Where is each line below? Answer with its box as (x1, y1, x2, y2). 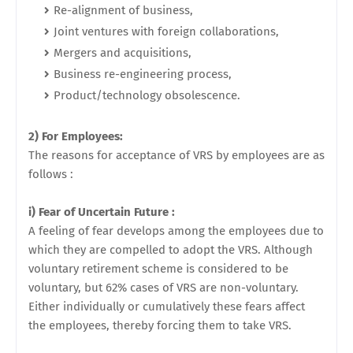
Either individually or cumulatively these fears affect (28, 299, 305, 314)
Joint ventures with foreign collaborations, (54, 24, 282, 39)
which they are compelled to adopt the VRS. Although (28, 243, 313, 257)
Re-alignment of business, (54, 3, 193, 17)
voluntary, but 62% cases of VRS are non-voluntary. (28, 281, 299, 295)
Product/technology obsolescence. (54, 88, 240, 102)
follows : (28, 167, 73, 181)
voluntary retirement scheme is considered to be (28, 262, 288, 276)
